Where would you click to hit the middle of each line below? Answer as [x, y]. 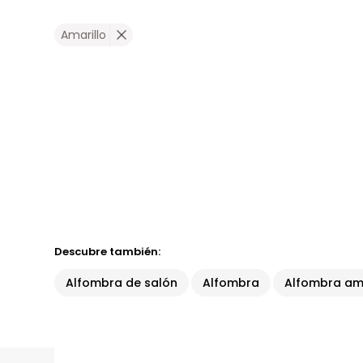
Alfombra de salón [122, 283]
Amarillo [84, 35]
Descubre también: [108, 252]
